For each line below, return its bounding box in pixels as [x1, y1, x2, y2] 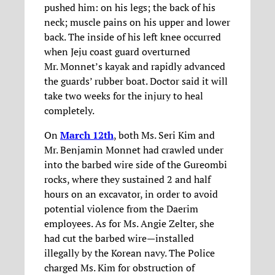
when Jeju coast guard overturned [44, 44, 190, 58]
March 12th [60, 128, 114, 142]
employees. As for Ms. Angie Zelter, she [44, 216, 214, 230]
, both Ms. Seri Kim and [114, 128, 215, 142]
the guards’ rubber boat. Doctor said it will [44, 74, 228, 88]
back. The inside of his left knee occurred [44, 29, 221, 44]
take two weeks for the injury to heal [44, 88, 203, 103]
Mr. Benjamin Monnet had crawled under [44, 142, 223, 157]
